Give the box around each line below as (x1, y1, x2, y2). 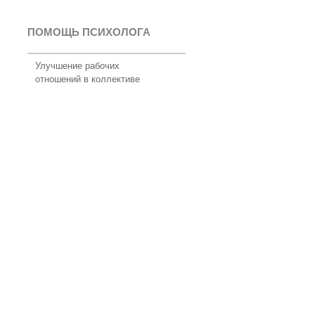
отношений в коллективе (34, 71, 140, 85)
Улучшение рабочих (34, 58, 120, 72)
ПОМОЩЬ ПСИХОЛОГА (27, 23, 150, 39)
